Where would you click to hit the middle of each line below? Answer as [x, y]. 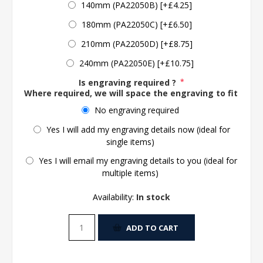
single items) [130, 141]
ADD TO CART [152, 227]
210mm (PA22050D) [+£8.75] [136, 43]
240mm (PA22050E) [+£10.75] [136, 63]
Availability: [113, 197]
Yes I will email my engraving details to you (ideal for [138, 161]
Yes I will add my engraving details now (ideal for [138, 129]
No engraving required [136, 110]
